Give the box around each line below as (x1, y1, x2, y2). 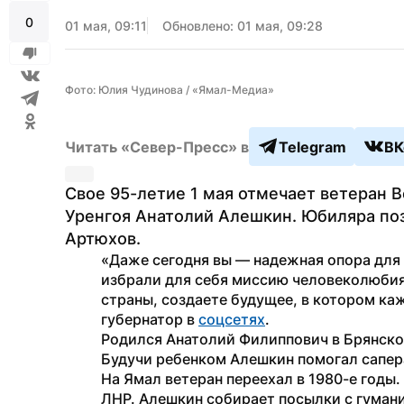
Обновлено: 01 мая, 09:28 (162, 18, 323, 33)
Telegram (279, 137, 346, 156)
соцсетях (198, 310, 265, 328)
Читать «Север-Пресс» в (65, 137, 249, 156)
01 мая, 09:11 (65, 18, 147, 33)
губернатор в (101, 310, 198, 328)
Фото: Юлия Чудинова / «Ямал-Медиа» (65, 83, 274, 96)
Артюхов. (65, 229, 141, 248)
